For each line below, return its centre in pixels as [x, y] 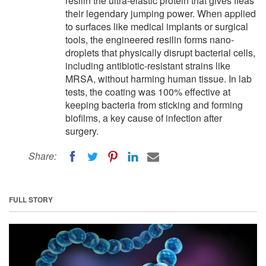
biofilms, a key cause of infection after [144, 118]
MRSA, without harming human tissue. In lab [159, 79]
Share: [42, 156]
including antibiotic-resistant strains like [148, 66]
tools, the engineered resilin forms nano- [150, 39]
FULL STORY [31, 199]
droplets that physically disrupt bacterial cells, [160, 53]
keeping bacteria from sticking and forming [154, 105]
